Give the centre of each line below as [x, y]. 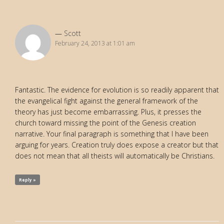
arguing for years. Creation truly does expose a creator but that [117, 144]
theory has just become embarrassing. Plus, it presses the [108, 111]
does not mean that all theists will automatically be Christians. [115, 155]
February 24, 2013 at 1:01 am [95, 43]
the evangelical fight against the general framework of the [106, 100]
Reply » [27, 179]
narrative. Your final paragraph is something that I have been [112, 133]
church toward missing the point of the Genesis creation [105, 122]
